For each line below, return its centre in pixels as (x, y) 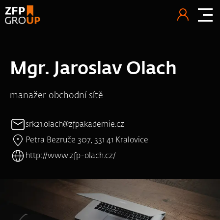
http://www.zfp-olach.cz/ (71, 156)
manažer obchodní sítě (56, 96)
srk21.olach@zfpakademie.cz (75, 125)
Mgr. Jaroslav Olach (93, 69)
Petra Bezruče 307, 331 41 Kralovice (87, 140)
